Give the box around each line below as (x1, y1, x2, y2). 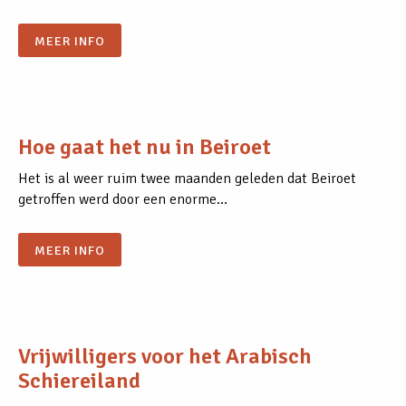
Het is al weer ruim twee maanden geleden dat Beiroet (18, 169, 356, 188)
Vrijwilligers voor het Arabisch (18, 343, 312, 371)
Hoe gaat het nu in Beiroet (18, 133, 271, 161)
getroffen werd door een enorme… (18, 190, 227, 209)
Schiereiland (18, 367, 140, 395)
